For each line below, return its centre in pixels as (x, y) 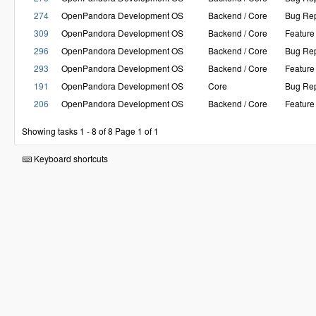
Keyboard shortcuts (70, 158)
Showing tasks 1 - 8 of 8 (67, 130)
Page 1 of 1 (137, 130)
